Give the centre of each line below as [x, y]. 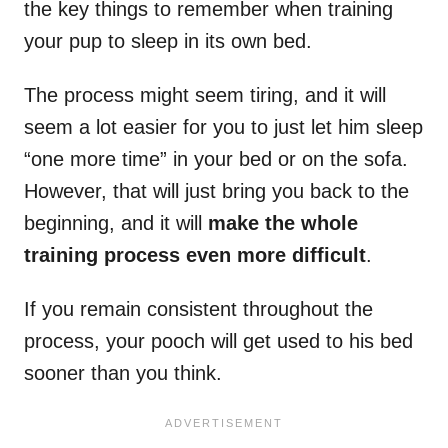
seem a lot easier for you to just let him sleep [223, 127]
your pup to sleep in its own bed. [168, 41]
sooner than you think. [123, 373]
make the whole [283, 223]
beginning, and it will [116, 223]
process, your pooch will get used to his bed [218, 341]
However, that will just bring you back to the [216, 191]
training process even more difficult [195, 255]
